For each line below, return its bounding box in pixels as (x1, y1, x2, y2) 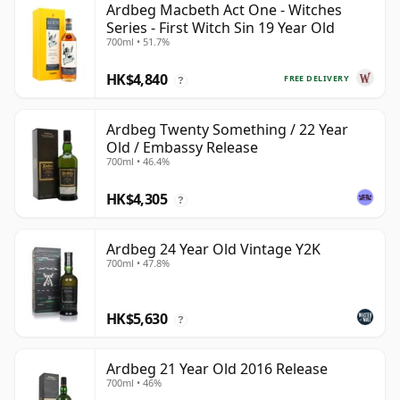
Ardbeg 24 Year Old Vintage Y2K (106, 239, 321, 260)
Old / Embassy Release (106, 137, 258, 158)
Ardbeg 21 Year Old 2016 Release (106, 359, 328, 379)
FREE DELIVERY (284, 71, 349, 84)
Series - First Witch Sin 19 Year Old (106, 18, 335, 38)
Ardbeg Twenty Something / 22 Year (106, 120, 348, 140)
